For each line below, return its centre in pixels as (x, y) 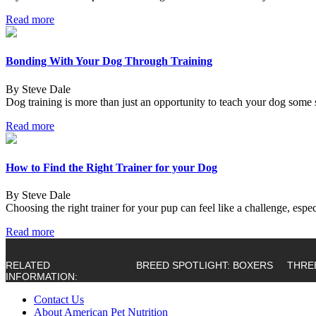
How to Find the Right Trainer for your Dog (111, 167)
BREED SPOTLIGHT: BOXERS (205, 266)
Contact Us (59, 300)
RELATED (28, 266)
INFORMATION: (42, 277)
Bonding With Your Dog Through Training (109, 61)
